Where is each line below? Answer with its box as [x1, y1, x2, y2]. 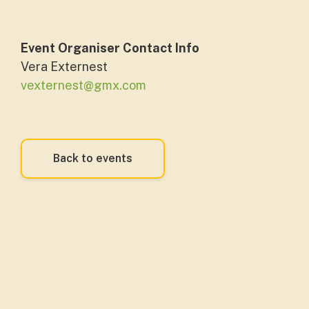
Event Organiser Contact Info [21, 41, 199, 55]
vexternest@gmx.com [21, 78, 146, 92]
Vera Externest [21, 59, 108, 74]
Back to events [53, 152, 132, 165]
